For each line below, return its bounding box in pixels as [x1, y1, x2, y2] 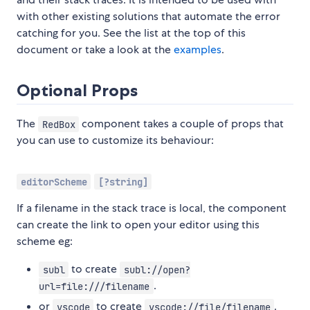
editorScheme [20, 175, 87, 188]
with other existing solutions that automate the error [17, 9, 280, 24]
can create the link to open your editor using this [17, 217, 259, 232]
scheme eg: [17, 234, 73, 249]
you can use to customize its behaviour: [17, 133, 214, 148]
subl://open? [123, 263, 190, 276]
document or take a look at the [17, 42, 174, 57]
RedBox [42, 118, 75, 131]
